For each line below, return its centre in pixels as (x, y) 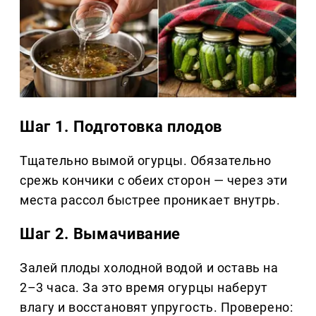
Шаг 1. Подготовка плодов (121, 127)
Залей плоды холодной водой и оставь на (149, 268)
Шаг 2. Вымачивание (100, 234)
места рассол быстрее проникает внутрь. (150, 200)
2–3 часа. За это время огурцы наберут (144, 288)
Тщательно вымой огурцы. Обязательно (146, 161)
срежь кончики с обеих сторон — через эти (154, 181)
